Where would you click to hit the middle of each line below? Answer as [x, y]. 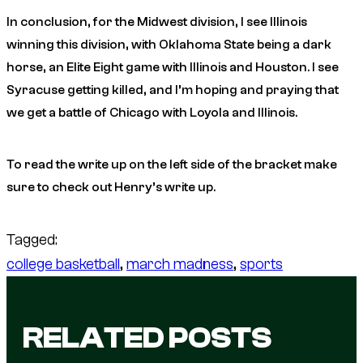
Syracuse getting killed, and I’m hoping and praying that [173, 90]
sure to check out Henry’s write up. [111, 187]
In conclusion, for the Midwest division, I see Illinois [157, 21]
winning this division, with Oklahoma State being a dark [169, 44]
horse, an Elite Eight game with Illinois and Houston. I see [173, 67]
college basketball [63, 264]
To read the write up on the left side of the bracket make [172, 164]
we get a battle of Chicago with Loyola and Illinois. [152, 112]
